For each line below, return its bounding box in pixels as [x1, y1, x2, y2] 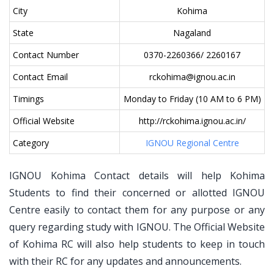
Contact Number [13, 49, 79, 61]
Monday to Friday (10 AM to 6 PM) [123, 93, 261, 105]
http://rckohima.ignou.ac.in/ [138, 115, 246, 127]
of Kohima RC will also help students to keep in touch [9, 237, 265, 251]
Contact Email [13, 71, 68, 83]
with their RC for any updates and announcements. [9, 254, 242, 268]
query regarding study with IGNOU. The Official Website [9, 220, 265, 234]
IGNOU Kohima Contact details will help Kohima [9, 169, 265, 182]
